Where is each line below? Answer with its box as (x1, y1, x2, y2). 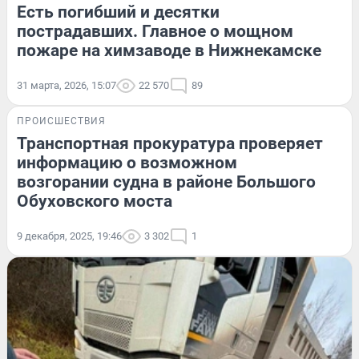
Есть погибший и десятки (17, 2, 220, 22)
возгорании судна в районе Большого (17, 171, 316, 192)
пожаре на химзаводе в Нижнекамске (17, 40, 321, 60)
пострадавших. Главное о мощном (17, 21, 293, 41)
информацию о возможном (17, 152, 237, 172)
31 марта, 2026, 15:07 (17, 79, 116, 91)
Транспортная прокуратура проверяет (17, 133, 323, 153)
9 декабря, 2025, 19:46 (17, 229, 122, 242)
